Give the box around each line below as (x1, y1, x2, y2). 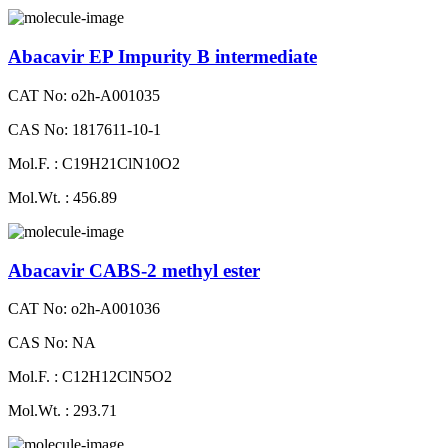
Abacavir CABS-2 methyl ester (8, 259, 260, 281)
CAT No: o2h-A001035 (8, 86, 160, 104)
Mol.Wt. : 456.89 (8, 188, 117, 206)
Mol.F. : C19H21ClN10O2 (8, 154, 180, 172)
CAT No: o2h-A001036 (8, 300, 160, 318)
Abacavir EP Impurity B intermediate (8, 46, 317, 68)
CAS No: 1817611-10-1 (8, 120, 161, 138)
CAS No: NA (8, 334, 96, 352)
